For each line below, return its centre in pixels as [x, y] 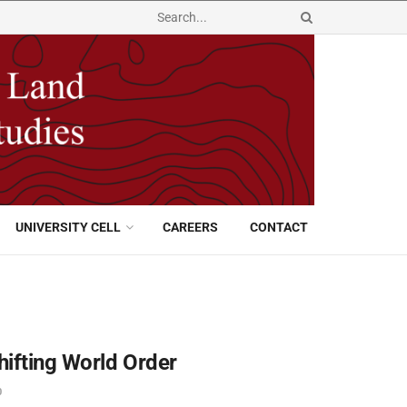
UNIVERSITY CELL [69, 227]
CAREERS [191, 227]
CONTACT [279, 227]
